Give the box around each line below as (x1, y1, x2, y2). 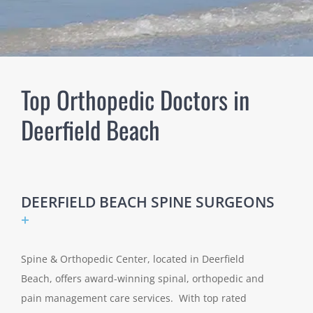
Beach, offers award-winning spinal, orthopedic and (21, 272, 264, 286)
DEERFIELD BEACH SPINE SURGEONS (21, 192, 275, 212)
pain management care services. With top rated (21, 291, 247, 305)
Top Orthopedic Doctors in (21, 81, 249, 118)
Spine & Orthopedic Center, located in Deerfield (21, 252, 245, 266)
